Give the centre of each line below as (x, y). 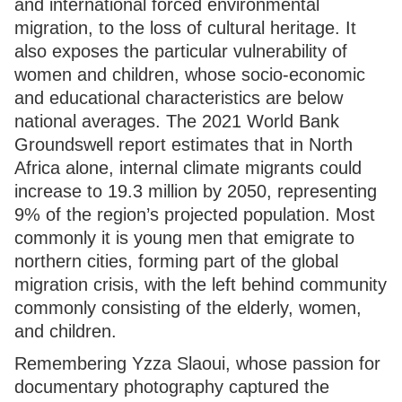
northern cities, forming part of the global (176, 261)
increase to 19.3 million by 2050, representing (196, 191)
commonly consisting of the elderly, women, (188, 308)
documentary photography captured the (172, 387)
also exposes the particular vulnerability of (181, 51)
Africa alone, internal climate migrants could (188, 168)
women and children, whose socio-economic (190, 74)
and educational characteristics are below (179, 98)
